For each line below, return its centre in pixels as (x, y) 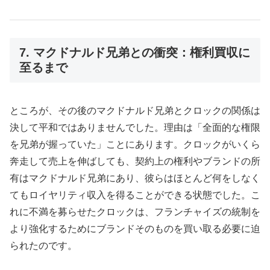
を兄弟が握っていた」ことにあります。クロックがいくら (135, 144)
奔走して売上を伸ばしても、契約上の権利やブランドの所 (135, 161)
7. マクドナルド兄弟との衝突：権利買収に (135, 53)
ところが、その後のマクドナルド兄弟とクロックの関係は (135, 110)
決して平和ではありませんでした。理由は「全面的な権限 (135, 127)
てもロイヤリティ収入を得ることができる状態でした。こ (135, 195)
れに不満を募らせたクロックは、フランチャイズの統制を (135, 212)
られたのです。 (43, 245)
